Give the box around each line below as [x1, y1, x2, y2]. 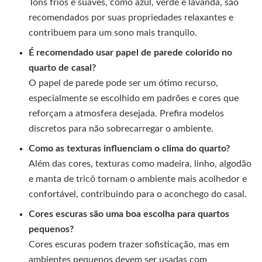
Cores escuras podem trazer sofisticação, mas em [29, 239, 230, 249]
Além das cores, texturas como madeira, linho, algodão [29, 158, 252, 168]
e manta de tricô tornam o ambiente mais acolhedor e [29, 174, 247, 184]
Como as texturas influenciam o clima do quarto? [29, 143, 230, 153]
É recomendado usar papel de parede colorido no [29, 47, 233, 57]
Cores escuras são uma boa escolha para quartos [29, 209, 230, 219]
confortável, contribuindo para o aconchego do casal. [29, 189, 247, 199]
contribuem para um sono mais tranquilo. [29, 27, 198, 37]
